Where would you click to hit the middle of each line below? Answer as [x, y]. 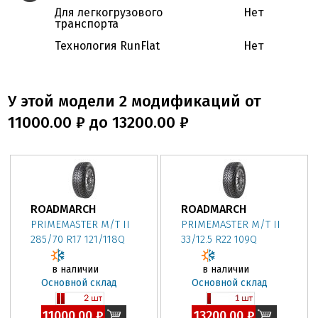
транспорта [87, 24]
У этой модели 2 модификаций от [135, 102]
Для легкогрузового [109, 13]
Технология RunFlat [108, 46]
